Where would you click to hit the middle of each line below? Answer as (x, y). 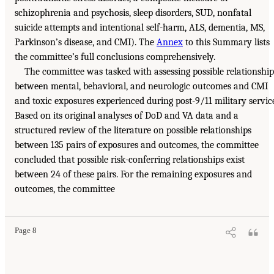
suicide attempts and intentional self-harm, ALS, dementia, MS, (140, 27)
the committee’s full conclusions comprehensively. (115, 57)
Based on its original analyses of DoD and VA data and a (127, 115)
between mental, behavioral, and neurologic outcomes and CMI (141, 86)
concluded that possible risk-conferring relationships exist (130, 159)
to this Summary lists (226, 42)
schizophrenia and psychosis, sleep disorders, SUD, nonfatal (133, 13)
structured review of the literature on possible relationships (133, 130)
